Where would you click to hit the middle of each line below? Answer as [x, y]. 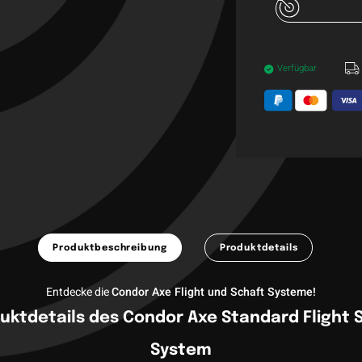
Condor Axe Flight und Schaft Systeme [212, 293]
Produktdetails [259, 248]
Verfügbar [297, 68]
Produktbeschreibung [110, 248]
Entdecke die [78, 293]
